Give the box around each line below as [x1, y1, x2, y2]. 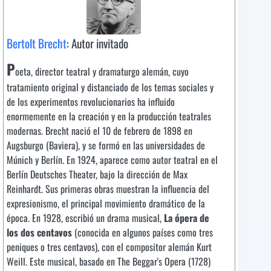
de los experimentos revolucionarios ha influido [7, 94, 175, 109]
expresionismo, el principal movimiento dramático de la [7, 196, 205, 211]
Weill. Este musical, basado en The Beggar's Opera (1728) [7, 254, 211, 269]
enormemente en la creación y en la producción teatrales [7, 109, 211, 124]
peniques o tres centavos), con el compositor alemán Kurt [7, 240, 212, 255]
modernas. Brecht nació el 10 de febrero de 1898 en [7, 123, 192, 139]
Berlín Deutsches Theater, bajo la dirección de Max [7, 167, 188, 182]
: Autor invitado [67, 34, 128, 53]
